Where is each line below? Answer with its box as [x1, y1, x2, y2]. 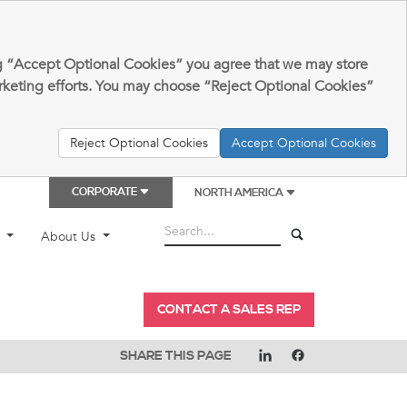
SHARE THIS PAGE [120, 347, 232, 364]
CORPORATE [72, 185, 139, 199]
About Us [41, 228, 100, 245]
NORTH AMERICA [194, 186, 285, 200]
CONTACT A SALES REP [157, 301, 301, 318]
